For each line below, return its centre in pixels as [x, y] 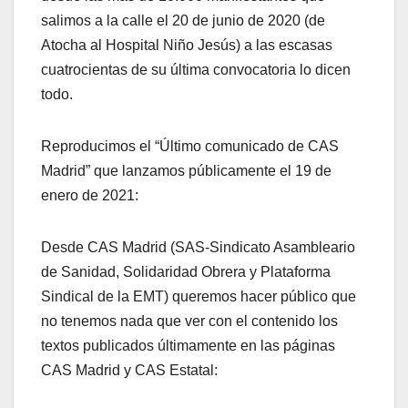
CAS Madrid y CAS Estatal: [129, 370]
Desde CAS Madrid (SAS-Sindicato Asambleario [198, 247]
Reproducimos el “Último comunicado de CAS [190, 146]
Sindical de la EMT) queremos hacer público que [199, 296]
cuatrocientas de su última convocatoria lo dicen [196, 69]
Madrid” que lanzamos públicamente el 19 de [186, 170]
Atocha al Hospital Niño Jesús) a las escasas [187, 45]
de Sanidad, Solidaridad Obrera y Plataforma [186, 271]
